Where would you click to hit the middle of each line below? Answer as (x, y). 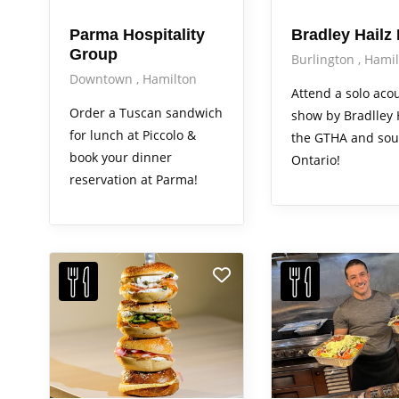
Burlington (324, 60)
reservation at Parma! (134, 180)
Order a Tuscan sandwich (146, 113)
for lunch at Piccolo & (133, 135)
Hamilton (170, 79)
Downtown (103, 79)
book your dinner (121, 158)
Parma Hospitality (137, 35)
